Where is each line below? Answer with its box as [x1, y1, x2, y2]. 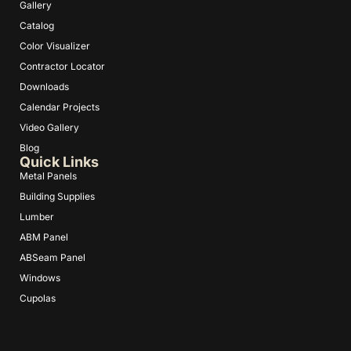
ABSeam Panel [20, 251, 85, 263]
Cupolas [20, 291, 56, 304]
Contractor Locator [20, 60, 105, 72]
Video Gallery [20, 121, 79, 133]
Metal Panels [20, 169, 77, 182]
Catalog [20, 19, 54, 31]
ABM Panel [20, 230, 68, 243]
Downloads [20, 80, 69, 92]
